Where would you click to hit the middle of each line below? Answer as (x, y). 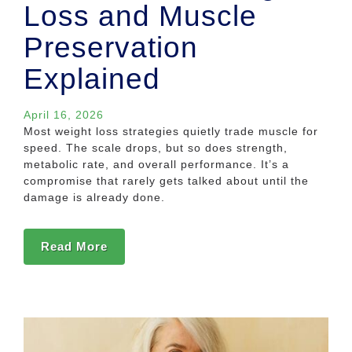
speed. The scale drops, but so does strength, (156, 148)
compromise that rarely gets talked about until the (166, 181)
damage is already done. (94, 198)
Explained (92, 79)
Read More (74, 247)
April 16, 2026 (64, 115)
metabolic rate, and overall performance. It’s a (156, 165)
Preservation (111, 48)
